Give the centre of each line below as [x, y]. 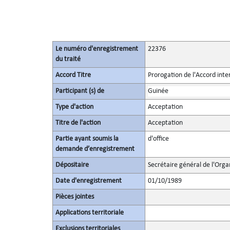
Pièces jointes [74, 197]
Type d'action [74, 107]
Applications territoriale [89, 213]
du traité [68, 59]
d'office [158, 139]
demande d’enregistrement [95, 149]
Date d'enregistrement [88, 181]
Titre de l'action [78, 123]
